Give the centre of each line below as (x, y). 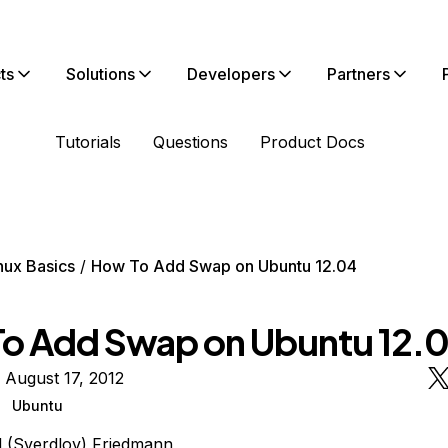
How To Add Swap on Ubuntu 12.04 (223, 266)
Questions (190, 142)
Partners (358, 74)
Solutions (100, 74)
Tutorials (88, 142)
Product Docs (312, 142)
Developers (231, 74)
